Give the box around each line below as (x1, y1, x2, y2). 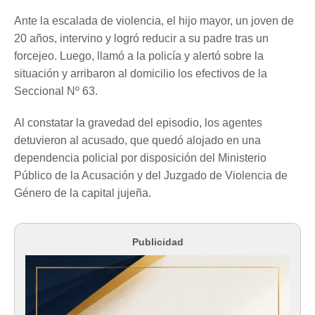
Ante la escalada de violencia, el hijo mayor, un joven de (14, 15, 294, 27)
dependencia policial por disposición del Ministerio (14, 152, 266, 165)
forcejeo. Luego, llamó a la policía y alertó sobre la (14, 50, 264, 63)
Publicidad (131, 236, 184, 248)
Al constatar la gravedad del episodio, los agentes (14, 117, 262, 129)
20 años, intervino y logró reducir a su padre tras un (14, 32, 269, 45)
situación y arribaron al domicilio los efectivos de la (14, 67, 267, 80)
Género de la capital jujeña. (14, 187, 151, 200)
